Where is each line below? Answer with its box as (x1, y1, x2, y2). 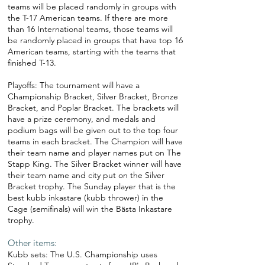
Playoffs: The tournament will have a (8, 80, 140, 91)
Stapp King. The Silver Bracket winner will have (8, 159, 182, 169)
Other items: (8, 237, 57, 248)
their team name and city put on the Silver (8, 170, 164, 180)
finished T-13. (8, 57, 56, 68)
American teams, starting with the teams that (8, 46, 176, 57)
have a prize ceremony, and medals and (8, 114, 156, 124)
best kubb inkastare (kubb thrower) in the (8, 192, 163, 203)
